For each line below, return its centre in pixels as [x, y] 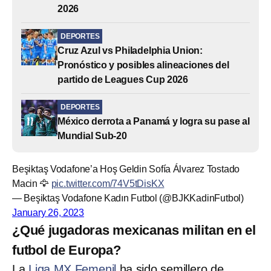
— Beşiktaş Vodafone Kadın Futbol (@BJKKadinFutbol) [128, 198]
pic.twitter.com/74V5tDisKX [108, 183]
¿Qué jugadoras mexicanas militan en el [134, 230]
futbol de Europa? [67, 250]
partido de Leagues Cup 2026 [123, 79]
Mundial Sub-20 [92, 135]
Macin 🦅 [32, 183]
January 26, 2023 [48, 212]
